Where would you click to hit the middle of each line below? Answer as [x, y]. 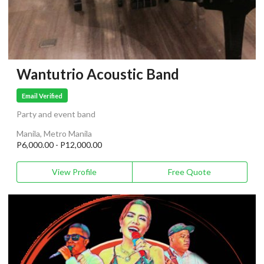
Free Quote [190, 172]
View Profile [75, 172]
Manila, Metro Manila [54, 134]
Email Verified [42, 95]
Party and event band [56, 114]
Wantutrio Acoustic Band [98, 74]
